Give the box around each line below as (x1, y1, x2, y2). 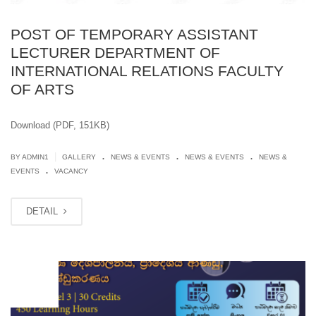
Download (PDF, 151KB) (11, 119, 109, 130)
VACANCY (54, 166, 88, 175)
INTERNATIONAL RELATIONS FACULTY (11, 62, 284, 79)
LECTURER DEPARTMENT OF (11, 44, 220, 61)
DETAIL (26, 205, 61, 217)
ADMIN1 (22, 152, 49, 161)
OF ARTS (11, 80, 74, 97)
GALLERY (62, 152, 96, 161)
